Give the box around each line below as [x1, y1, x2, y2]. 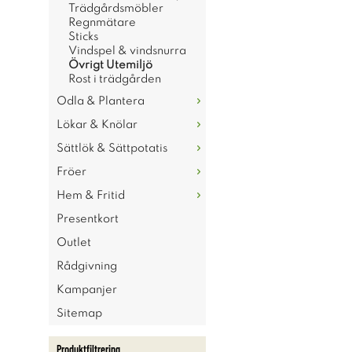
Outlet [57, 237, 91, 248]
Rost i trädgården [68, 74, 161, 85]
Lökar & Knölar [57, 119, 137, 130]
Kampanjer [57, 284, 117, 295]
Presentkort [57, 214, 119, 225]
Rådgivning [57, 261, 117, 272]
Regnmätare [68, 17, 136, 28]
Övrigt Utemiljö [68, 60, 152, 71]
